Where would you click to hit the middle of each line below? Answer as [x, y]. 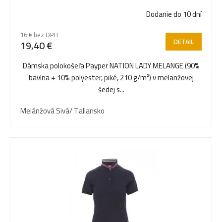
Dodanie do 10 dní [174, 14]
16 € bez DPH [39, 35]
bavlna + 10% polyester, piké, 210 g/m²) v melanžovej [111, 78]
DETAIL [184, 42]
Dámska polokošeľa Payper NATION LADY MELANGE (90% [111, 66]
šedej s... [111, 90]
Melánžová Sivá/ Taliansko [62, 111]
